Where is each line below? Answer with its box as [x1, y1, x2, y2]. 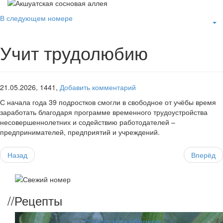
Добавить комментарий [60, 82, 136, 93]
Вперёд [191, 150, 216, 160]
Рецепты [14, 191, 62, 209]
